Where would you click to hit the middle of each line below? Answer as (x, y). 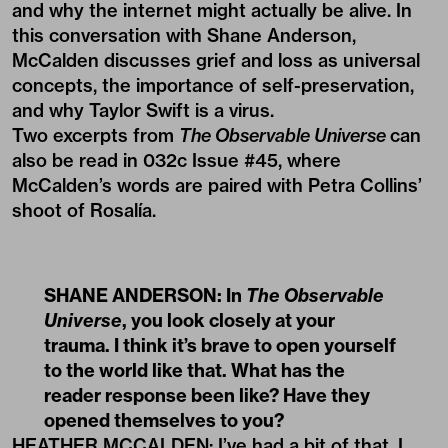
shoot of (51, 210)
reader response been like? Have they (207, 395)
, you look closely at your (228, 320)
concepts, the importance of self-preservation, (213, 85)
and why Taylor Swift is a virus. (143, 110)
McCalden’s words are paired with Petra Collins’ (217, 185)
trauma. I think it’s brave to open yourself (220, 345)
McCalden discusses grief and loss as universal (216, 60)
